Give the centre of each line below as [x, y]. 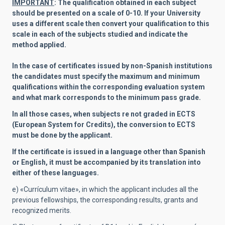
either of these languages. [55, 173]
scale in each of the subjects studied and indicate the [100, 34]
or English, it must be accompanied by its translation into [106, 162]
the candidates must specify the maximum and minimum [106, 76]
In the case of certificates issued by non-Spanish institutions [112, 66]
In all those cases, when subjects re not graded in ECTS [104, 114]
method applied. [39, 45]
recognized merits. [42, 210]
